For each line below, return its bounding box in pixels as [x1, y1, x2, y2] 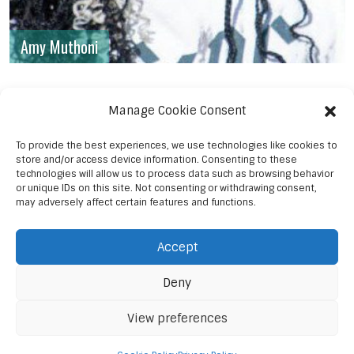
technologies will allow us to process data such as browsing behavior [16, 168, 333, 180]
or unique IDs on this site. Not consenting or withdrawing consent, [16, 182, 317, 194]
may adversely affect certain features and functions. [16, 196, 256, 209]
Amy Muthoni [21, 34, 99, 58]
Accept [156, 239, 198, 255]
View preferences [126, 310, 228, 326]
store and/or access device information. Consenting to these [16, 153, 297, 166]
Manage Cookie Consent [108, 103, 246, 119]
